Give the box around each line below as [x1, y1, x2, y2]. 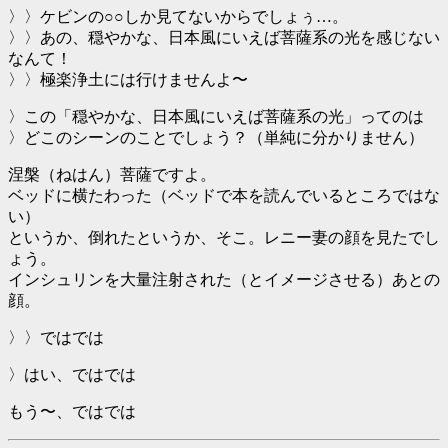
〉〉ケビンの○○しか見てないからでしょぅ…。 [8, 8, 348, 26]
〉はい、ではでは [8, 366, 136, 384]
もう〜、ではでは [8, 403, 136, 421]
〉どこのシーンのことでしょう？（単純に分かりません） [8, 129, 424, 147]
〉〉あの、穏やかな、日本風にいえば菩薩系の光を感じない [8, 29, 440, 47]
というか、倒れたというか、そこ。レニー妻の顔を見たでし [8, 229, 440, 247]
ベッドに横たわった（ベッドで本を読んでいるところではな [8, 187, 440, 205]
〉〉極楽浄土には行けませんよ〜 [8, 71, 248, 89]
